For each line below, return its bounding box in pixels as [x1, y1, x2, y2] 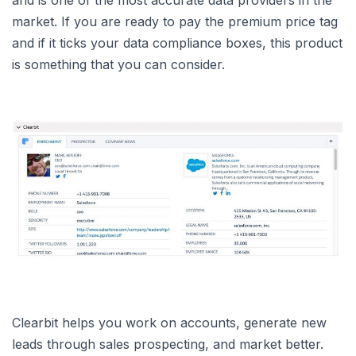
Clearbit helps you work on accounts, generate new [12, 315, 327, 331]
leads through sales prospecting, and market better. [12, 336, 323, 353]
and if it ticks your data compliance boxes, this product [12, 34, 342, 51]
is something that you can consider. [12, 56, 225, 72]
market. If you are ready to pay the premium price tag [12, 13, 338, 29]
